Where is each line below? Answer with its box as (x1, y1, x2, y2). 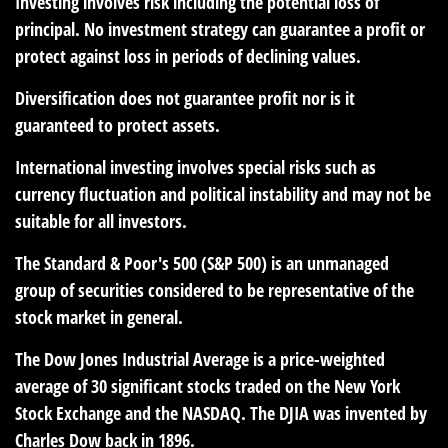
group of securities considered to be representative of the (15, 278, 414, 303)
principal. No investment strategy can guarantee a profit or (15, 17, 425, 42)
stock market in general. (15, 305, 183, 330)
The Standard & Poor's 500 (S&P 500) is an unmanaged (15, 251, 389, 276)
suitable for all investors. (15, 209, 187, 234)
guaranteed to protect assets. (15, 113, 220, 138)
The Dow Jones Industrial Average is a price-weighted (15, 347, 385, 372)
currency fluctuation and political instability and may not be (15, 182, 431, 207)
